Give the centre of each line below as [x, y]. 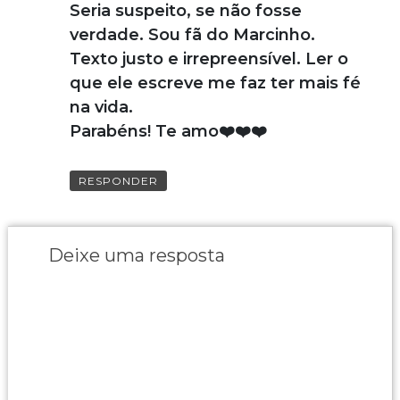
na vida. [101, 107]
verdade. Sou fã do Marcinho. [192, 34]
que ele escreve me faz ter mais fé [215, 83]
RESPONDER [118, 180]
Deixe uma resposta [136, 255]
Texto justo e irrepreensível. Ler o [208, 58]
